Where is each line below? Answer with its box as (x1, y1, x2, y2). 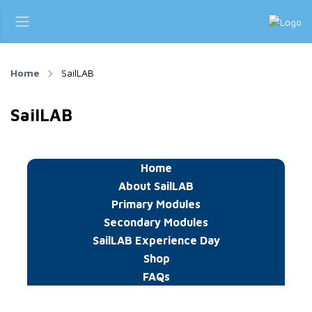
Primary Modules (111, 198, 201, 210)
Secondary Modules (104, 216, 208, 228)
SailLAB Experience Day (92, 234, 220, 247)
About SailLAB (118, 180, 194, 192)
